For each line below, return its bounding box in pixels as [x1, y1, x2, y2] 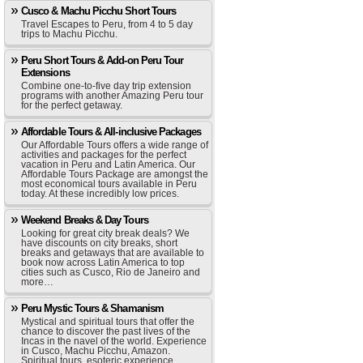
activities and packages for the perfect [21, 149, 186, 160]
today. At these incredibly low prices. [21, 188, 179, 199]
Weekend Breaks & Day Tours [21, 214, 148, 226]
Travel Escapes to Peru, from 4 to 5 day [21, 19, 193, 30]
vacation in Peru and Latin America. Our [21, 159, 195, 170]
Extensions [21, 66, 70, 79]
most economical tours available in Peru [21, 178, 197, 190]
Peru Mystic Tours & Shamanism [21, 302, 164, 314]
